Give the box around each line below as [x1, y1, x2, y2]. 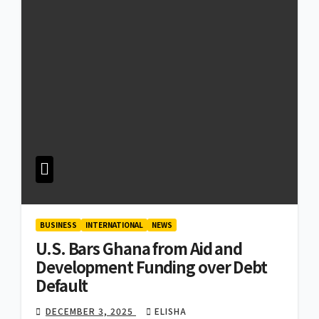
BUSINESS [40, 219, 77, 231]
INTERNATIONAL [85, 219, 143, 231]
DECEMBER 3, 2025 [46, 305, 136, 318]
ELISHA [155, 305, 187, 318]
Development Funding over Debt [36, 255, 268, 278]
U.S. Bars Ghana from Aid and [36, 236, 243, 260]
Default [36, 273, 88, 297]
